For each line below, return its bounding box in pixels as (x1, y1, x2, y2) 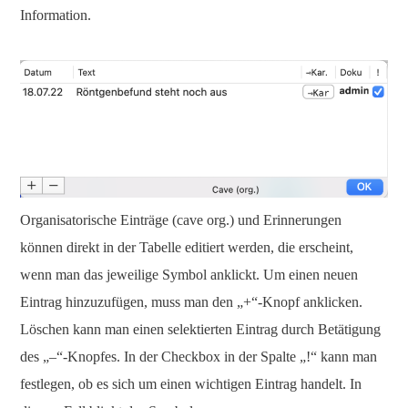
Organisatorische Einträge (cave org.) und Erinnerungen (20, 212, 342, 228)
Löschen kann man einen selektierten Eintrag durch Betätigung (20, 321, 381, 337)
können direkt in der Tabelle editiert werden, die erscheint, (20, 240, 353, 255)
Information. (20, 6, 91, 23)
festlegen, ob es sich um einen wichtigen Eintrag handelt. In (20, 376, 362, 392)
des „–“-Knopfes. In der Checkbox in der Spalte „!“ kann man (20, 349, 377, 364)
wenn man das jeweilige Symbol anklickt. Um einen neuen (20, 267, 358, 282)
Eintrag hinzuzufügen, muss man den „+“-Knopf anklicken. (20, 294, 362, 310)
